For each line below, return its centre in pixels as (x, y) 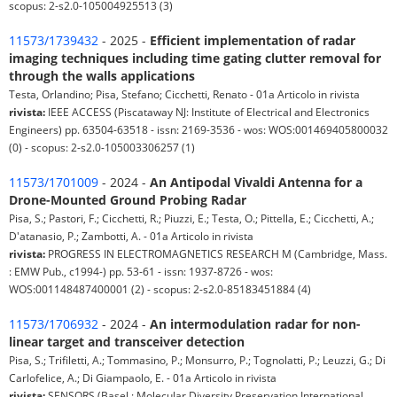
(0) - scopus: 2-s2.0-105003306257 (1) (102, 148)
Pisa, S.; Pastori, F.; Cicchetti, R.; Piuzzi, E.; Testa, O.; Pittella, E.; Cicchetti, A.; (191, 218)
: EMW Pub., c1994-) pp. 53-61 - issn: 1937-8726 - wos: (141, 272)
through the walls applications (102, 76)
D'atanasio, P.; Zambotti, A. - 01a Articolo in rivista (131, 236)
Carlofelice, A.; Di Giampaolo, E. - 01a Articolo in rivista (143, 378)
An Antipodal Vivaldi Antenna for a (256, 183)
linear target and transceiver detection (127, 342)
